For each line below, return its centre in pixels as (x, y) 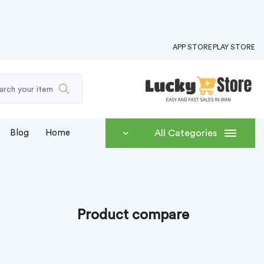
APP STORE (192, 47)
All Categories (186, 133)
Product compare (133, 215)
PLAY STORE (234, 47)
